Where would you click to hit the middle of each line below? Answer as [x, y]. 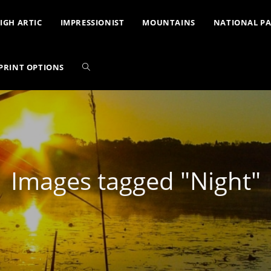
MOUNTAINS [169, 22]
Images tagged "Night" [135, 181]
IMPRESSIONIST [92, 22]
